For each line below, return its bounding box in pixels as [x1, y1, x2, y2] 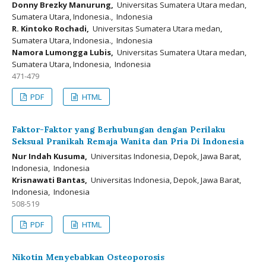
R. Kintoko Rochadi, [12, 23, 89, 34]
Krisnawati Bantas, [12, 175, 87, 185]
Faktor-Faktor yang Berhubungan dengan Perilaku [12, 124, 226, 135]
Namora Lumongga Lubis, [12, 47, 113, 58]
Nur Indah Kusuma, [12, 151, 87, 161]
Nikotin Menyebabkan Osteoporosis [12, 252, 164, 262]
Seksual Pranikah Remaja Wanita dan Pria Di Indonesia [12, 136, 244, 147]
